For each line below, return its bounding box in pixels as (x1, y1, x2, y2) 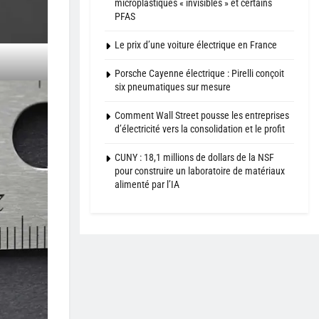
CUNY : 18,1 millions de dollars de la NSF (115, 152, 274, 164)
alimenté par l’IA (115, 179, 179, 191)
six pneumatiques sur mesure (115, 81, 231, 93)
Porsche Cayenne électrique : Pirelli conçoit (115, 68, 284, 80)
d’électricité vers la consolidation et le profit (115, 123, 285, 135)
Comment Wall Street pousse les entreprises (115, 110, 289, 122)
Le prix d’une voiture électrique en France (115, 39, 277, 51)
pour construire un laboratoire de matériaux (115, 165, 285, 177)
